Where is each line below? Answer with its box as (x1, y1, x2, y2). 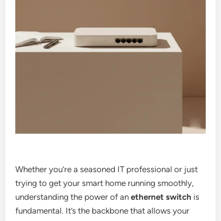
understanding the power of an (15, 192, 131, 202)
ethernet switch (131, 192, 192, 202)
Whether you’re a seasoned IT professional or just (15, 164, 198, 175)
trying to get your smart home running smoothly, (15, 178, 194, 188)
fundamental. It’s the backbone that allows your (15, 206, 190, 216)
